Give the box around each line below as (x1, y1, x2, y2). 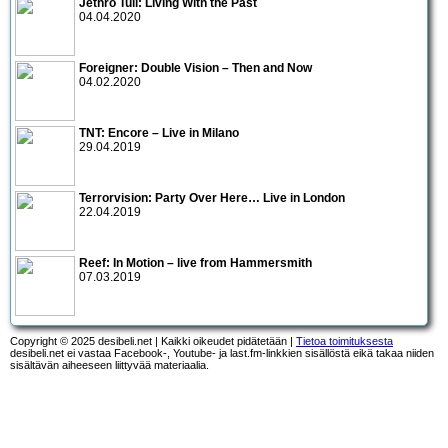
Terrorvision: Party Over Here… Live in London (79, 190, 345, 205)
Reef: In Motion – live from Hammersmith (79, 255, 312, 270)
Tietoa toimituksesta (296, 334, 393, 347)
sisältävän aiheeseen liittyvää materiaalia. (10, 358, 209, 371)
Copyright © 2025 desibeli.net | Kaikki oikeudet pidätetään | (10, 334, 296, 347)
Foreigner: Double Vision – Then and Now (79, 60, 312, 75)
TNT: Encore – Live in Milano (79, 125, 239, 140)
